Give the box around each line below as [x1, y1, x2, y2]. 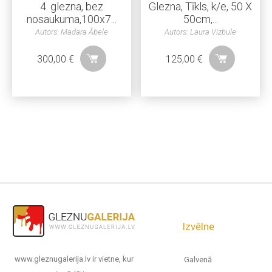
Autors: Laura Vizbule [165, 27, 237, 37]
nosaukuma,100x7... [26, 13, 117, 26]
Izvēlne [182, 220, 214, 233]
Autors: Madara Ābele [35, 27, 108, 37]
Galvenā [184, 254, 212, 264]
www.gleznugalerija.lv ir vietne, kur [15, 254, 134, 263]
